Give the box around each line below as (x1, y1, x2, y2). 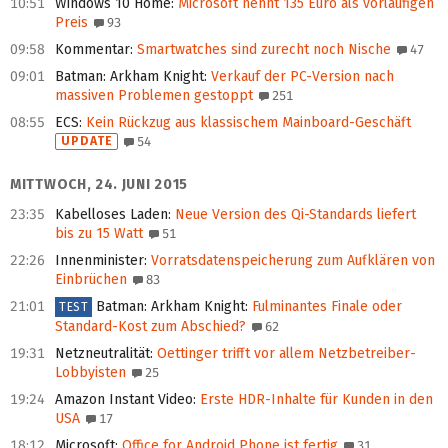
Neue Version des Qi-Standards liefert (171, 206, 416, 224)
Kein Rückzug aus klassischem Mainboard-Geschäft (82, 114, 411, 132)
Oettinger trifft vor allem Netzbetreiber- (153, 345, 416, 363)
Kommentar (55, 41, 130, 59)
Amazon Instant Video (55, 391, 193, 409)
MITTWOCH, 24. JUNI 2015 (10, 176, 189, 194)
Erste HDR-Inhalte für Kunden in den (196, 391, 433, 409)
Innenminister (55, 252, 144, 270)
